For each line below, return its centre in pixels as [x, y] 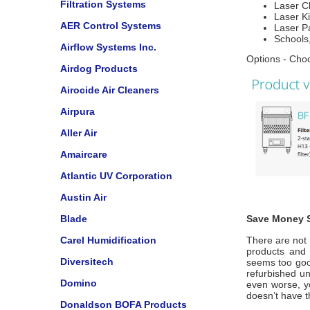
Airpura [77, 111]
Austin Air [83, 197]
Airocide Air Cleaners [110, 90]
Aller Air [79, 133]
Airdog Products [99, 69]
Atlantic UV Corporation [116, 176]
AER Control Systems [111, 26]
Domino [79, 283]
